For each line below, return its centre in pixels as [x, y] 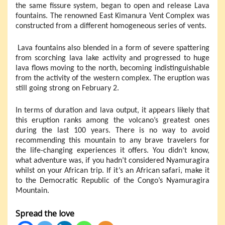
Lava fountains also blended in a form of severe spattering [113, 48]
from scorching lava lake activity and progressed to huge [113, 58]
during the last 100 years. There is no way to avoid [113, 130]
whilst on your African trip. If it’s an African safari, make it [113, 171]
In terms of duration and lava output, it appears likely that [113, 110]
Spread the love [45, 213]
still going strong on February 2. [67, 88]
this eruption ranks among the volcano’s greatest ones [113, 120]
